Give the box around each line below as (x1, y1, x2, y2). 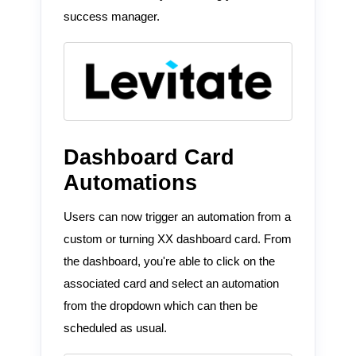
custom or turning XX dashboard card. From (63, 232, 292, 246)
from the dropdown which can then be (63, 299, 257, 312)
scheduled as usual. (63, 321, 167, 335)
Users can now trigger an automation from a (63, 210, 291, 223)
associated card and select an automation (63, 277, 279, 290)
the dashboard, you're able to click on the (63, 254, 275, 268)
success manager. (63, 10, 160, 24)
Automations (63, 170, 197, 195)
